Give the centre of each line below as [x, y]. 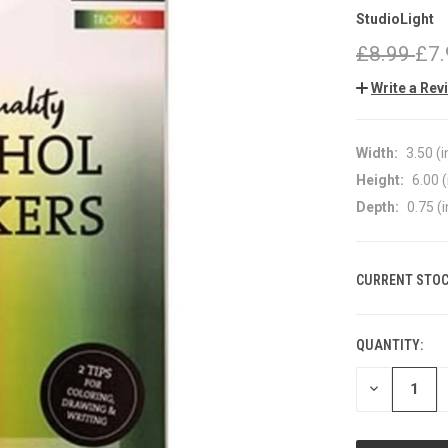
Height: [380, 179]
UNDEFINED [402, 430]
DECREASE [400, 388]
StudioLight [395, 19]
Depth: [377, 206]
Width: [377, 152]
